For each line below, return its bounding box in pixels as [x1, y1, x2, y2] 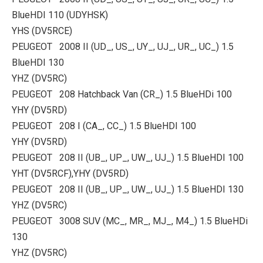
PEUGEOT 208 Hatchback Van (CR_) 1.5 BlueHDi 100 [12, 89, 232, 100]
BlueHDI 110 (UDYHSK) [12, 9, 108, 21]
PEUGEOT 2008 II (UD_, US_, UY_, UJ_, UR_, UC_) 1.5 [12, 41, 234, 52]
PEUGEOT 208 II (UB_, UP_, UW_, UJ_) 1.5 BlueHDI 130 [12, 184, 244, 195]
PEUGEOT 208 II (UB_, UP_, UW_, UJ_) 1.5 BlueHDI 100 [12, 152, 244, 163]
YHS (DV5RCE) [12, 25, 72, 36]
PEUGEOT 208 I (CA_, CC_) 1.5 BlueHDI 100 [12, 120, 196, 131]
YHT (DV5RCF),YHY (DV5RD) [12, 168, 129, 179]
